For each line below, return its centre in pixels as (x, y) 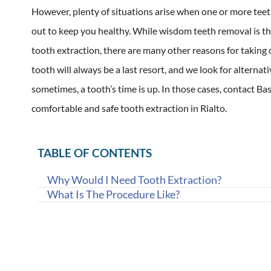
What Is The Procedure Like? (113, 194)
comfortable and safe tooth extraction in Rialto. (129, 108)
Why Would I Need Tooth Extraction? (134, 180)
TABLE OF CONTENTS (95, 153)
